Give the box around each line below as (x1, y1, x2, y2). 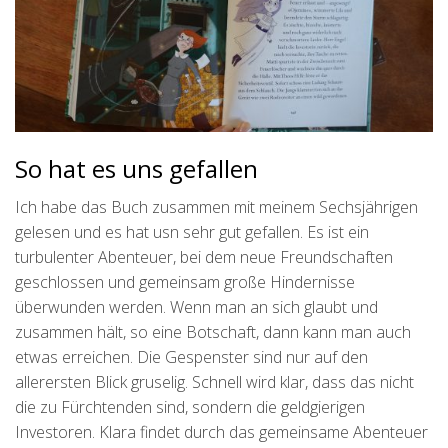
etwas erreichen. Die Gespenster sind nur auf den (15, 345, 368, 368)
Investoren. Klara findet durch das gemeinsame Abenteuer (15, 420, 428, 443)
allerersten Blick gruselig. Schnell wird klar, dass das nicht (15, 370, 414, 393)
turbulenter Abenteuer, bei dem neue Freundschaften (15, 245, 393, 268)
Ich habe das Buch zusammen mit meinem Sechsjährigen (15, 195, 418, 218)
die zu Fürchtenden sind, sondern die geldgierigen (15, 395, 365, 418)
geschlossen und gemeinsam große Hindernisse (15, 270, 355, 293)
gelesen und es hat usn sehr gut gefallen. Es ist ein (15, 220, 369, 243)
